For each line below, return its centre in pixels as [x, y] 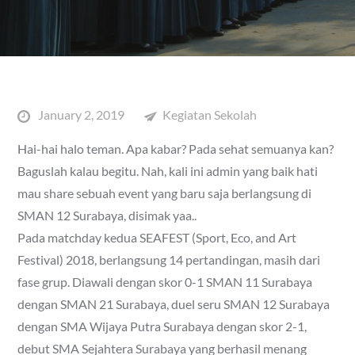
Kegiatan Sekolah [210, 114]
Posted [36, 113]
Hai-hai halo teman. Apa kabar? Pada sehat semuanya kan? [176, 148]
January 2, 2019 [82, 114]
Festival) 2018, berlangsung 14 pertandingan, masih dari [169, 259]
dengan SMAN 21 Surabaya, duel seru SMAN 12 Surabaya [174, 303]
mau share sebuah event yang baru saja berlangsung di [165, 193]
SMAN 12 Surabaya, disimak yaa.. [107, 215]
